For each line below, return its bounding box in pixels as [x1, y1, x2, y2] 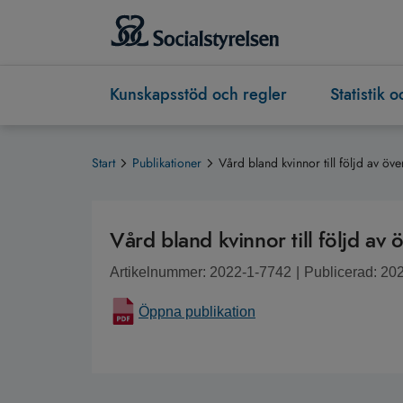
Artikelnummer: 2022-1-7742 [110, 264, 291, 281]
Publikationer [132, 154, 201, 173]
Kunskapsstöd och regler [110, 83, 287, 107]
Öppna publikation [139, 304, 255, 320]
